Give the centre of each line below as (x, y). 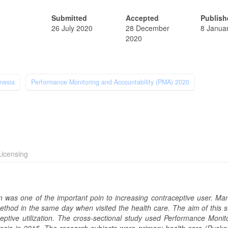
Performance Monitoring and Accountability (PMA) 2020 (110, 82)
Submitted (69, 18)
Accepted (142, 18)
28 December (148, 28)
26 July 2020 (72, 28)
